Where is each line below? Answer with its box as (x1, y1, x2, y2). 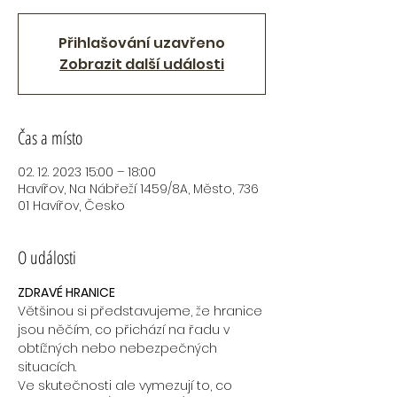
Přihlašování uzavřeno (58, 33, 225, 53)
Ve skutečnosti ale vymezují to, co (18, 377, 236, 394)
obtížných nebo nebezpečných (18, 339, 221, 357)
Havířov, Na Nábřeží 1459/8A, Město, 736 (18, 180, 259, 198)
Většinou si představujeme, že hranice (18, 302, 266, 320)
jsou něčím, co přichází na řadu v (18, 321, 233, 339)
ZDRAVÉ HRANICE (18, 284, 115, 301)
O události (18, 245, 76, 269)
